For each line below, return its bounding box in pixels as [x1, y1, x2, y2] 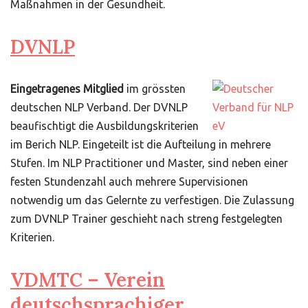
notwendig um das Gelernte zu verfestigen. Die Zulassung [10, 194, 294, 206]
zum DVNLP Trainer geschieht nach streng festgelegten [10, 212, 283, 225]
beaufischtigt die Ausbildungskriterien [10, 120, 199, 132]
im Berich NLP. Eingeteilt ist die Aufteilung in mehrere [10, 138, 271, 151]
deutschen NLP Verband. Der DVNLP [10, 101, 188, 113]
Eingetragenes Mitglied [10, 82, 124, 95]
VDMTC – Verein [10, 267, 165, 292]
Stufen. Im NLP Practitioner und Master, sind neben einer [10, 157, 288, 169]
